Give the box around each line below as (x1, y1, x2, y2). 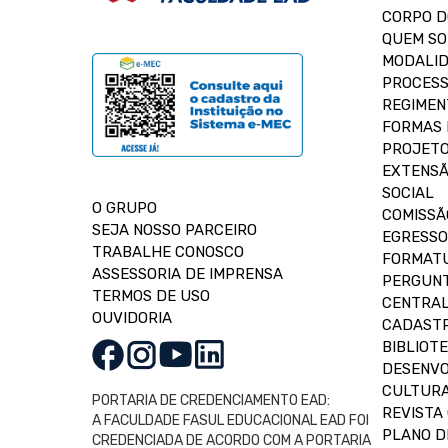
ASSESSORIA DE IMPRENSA (92, 264, 283, 283)
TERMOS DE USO (92, 286, 210, 305)
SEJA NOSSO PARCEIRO (92, 220, 257, 239)
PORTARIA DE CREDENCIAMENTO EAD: (92, 391, 330, 409)
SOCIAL (382, 183, 434, 202)
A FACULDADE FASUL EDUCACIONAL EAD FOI (92, 411, 369, 429)
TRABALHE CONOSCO (92, 242, 244, 261)
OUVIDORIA (92, 308, 172, 327)
